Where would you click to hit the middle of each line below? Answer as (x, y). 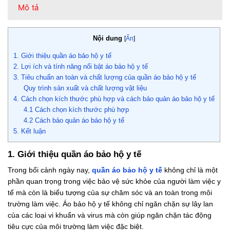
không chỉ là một (190, 170)
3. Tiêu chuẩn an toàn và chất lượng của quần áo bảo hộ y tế (105, 78)
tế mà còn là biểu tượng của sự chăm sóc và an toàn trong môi (110, 192)
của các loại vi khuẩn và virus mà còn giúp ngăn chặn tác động (110, 215)
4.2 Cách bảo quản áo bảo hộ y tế (74, 121)
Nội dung (108, 39)
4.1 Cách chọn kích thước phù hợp (76, 110)
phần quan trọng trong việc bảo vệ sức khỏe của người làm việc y (114, 181)
